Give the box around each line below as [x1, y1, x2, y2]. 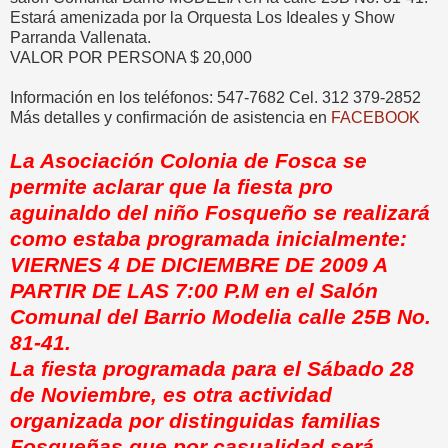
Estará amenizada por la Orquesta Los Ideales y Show [10, 9, 395, 27]
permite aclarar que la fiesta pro [10, 175, 333, 199]
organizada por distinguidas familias [10, 409, 381, 433]
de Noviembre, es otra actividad [10, 383, 332, 407]
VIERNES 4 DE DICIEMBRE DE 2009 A [10, 253, 387, 277]
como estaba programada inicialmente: [10, 227, 407, 251]
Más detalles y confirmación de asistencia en [10, 109, 331, 127]
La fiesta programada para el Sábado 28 [10, 357, 414, 381]
